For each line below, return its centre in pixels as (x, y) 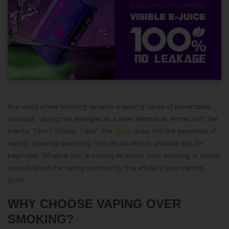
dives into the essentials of (174, 130)
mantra (19, 130)
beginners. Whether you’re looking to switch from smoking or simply (114, 155)
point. (17, 179)
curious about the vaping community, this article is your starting (106, 167)
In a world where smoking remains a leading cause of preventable (109, 106)
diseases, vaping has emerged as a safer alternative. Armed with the (112, 118)
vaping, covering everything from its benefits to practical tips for (105, 143)
